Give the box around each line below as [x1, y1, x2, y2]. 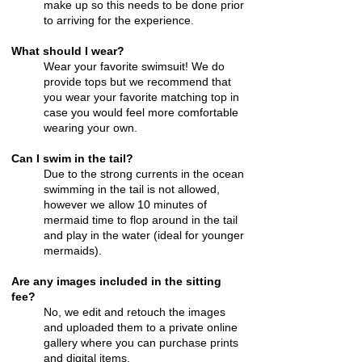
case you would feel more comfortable [44, 106, 238, 119]
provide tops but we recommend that [44, 75, 231, 88]
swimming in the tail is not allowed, [44, 183, 220, 196]
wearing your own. [44, 121, 137, 134]
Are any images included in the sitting [11, 275, 221, 288]
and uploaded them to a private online [44, 321, 238, 334]
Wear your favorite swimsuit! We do [44, 60, 225, 73]
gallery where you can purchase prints [44, 336, 238, 349]
